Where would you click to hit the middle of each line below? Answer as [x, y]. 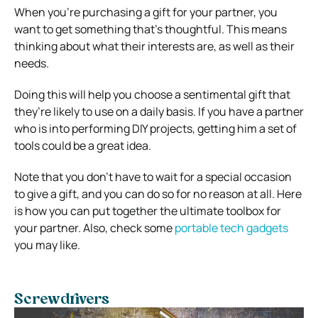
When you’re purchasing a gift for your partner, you [146, 12]
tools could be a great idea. [83, 145]
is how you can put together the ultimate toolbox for [148, 210]
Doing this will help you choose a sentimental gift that [152, 94]
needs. [32, 63]
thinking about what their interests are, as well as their [154, 46]
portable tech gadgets [230, 227]
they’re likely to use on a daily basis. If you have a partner [159, 111]
